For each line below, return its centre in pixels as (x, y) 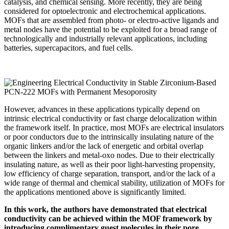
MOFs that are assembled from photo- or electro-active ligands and (111, 20)
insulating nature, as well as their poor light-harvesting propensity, (110, 165)
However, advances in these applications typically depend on (102, 109)
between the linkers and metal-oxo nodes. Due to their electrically (109, 155)
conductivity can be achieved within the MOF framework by (108, 219)
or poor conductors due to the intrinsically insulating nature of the (109, 137)
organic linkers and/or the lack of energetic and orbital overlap (104, 146)
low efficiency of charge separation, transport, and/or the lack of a (110, 174)
